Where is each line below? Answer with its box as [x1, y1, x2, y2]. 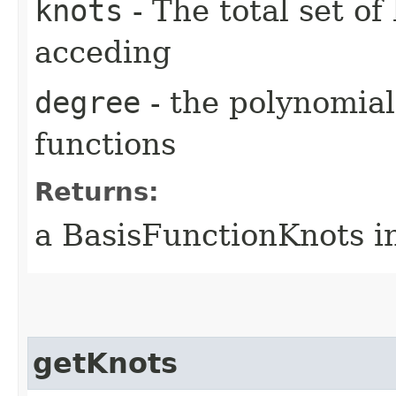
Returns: [34, 176, 159, 207]
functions [34, 126, 176, 162]
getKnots [33, 346, 178, 379]
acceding [34, 34, 171, 70]
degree [34, 84, 141, 120]
